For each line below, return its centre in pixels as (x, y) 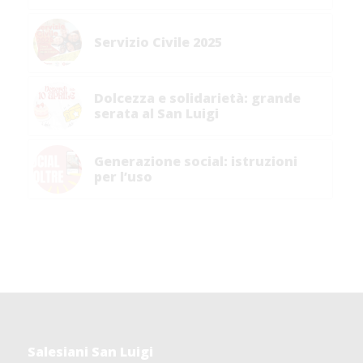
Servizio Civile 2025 (158, 43)
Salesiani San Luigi (90, 351)
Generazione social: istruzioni (195, 162)
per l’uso (123, 177)
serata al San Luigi (156, 114)
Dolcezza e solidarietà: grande (197, 98)
